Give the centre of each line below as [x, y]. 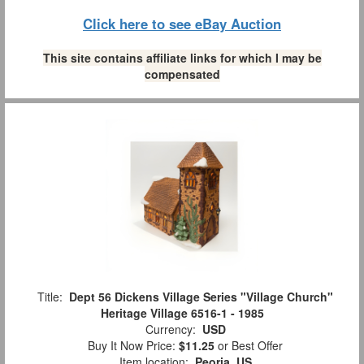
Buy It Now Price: [130, 345]
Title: [50, 296]
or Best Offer [249, 345]
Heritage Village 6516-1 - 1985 [182, 312]
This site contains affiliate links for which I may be [182, 57]
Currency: [170, 329]
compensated [182, 74]
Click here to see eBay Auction [182, 23]
